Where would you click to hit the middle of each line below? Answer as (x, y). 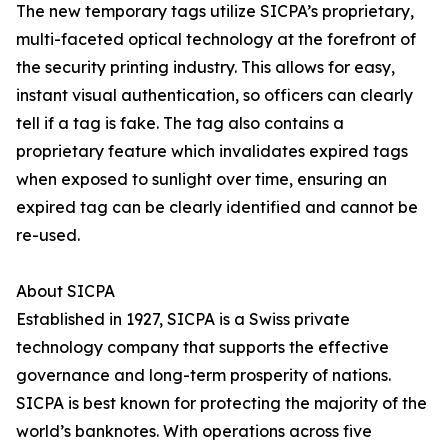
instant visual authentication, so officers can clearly (214, 95)
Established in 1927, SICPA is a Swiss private (183, 319)
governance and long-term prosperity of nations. (203, 375)
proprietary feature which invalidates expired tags (212, 151)
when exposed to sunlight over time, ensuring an (201, 179)
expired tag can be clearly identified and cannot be (217, 207)
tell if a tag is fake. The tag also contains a (180, 123)
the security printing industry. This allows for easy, (205, 67)
